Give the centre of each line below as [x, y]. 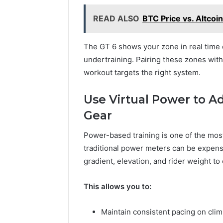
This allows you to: [117, 187]
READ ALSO [116, 18]
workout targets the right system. [142, 72]
